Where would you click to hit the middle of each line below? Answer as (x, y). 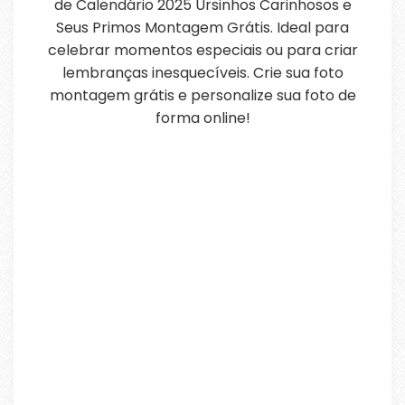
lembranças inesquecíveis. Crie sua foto (202, 73)
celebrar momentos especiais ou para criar (202, 50)
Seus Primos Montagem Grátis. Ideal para (202, 28)
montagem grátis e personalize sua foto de (202, 95)
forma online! (202, 118)
